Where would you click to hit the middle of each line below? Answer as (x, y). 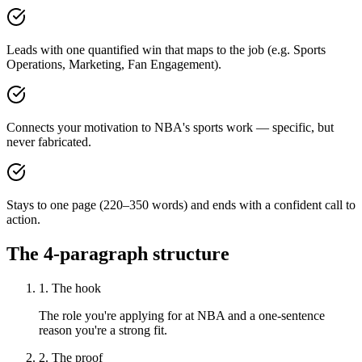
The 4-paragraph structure (118, 254)
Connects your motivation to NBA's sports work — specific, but (170, 128)
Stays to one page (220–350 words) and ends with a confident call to (181, 205)
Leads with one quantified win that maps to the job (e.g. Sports (166, 50)
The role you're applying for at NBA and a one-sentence (182, 316)
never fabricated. (49, 142)
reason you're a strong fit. (103, 330)
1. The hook (70, 288)
